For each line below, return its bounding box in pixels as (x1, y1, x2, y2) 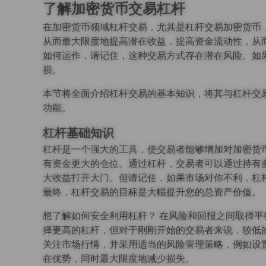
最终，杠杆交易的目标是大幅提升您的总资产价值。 (43, 186, 261, 198)
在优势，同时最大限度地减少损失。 (43, 252, 195, 264)
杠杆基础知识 (43, 126, 114, 140)
